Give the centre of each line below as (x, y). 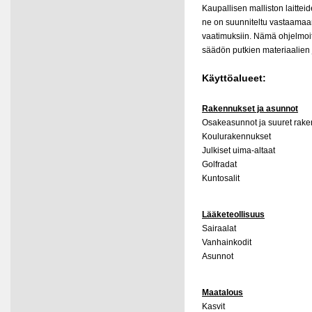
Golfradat (219, 165)
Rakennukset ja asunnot (250, 109)
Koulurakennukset (236, 137)
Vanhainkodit (227, 243)
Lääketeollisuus (233, 215)
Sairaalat (219, 229)
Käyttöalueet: (234, 78)
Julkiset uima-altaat (239, 151)
